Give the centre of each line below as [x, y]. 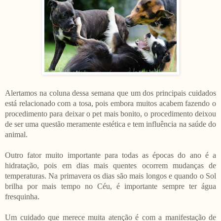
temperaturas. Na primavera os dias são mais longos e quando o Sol [110, 176]
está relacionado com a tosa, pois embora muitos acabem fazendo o [110, 103]
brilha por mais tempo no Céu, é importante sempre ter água [110, 186]
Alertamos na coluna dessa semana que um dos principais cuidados [110, 93]
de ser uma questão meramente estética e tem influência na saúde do [110, 124]
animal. [16, 134]
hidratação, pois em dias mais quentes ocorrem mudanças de [110, 165]
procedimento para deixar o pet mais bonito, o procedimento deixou [110, 113]
